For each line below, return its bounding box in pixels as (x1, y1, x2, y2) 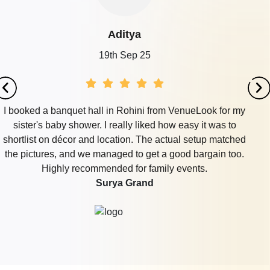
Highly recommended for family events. (42, 163, 207, 174)
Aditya (108, 28, 141, 40)
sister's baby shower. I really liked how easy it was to (13, 119, 236, 130)
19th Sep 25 (98, 49, 151, 60)
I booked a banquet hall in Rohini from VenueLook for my (4, 105, 245, 116)
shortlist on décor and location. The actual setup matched (3, 134, 246, 145)
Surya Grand (95, 177, 154, 188)
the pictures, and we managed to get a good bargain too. (5, 148, 244, 159)
